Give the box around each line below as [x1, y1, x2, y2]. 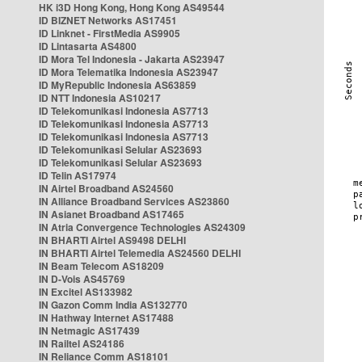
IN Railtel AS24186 [39, 336, 124, 351]
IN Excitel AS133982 [39, 284, 133, 299]
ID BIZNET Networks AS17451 [39, 13, 177, 27]
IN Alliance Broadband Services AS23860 [39, 194, 229, 208]
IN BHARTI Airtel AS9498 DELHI [39, 233, 186, 247]
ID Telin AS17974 [39, 168, 116, 183]
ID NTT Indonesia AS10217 [39, 90, 161, 105]
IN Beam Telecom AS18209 [39, 259, 164, 273]
